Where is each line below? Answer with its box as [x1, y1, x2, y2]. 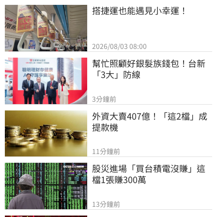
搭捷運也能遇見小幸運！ [92, 4, 188, 17]
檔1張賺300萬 [92, 173, 146, 186]
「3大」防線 [92, 68, 140, 80]
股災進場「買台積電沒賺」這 [92, 162, 205, 175]
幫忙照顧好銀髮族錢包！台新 [92, 57, 205, 69]
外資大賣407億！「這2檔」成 [92, 109, 207, 122]
